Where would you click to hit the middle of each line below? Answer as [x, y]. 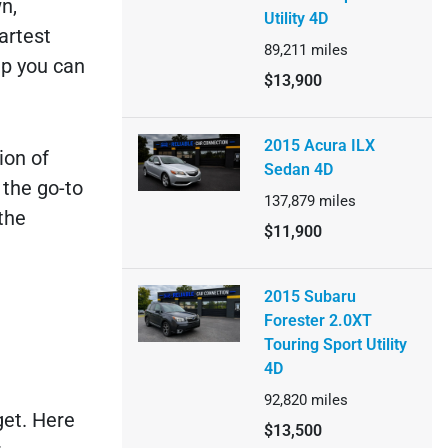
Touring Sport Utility [335, 344]
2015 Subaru [309, 296]
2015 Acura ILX [319, 145]
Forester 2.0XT [317, 320]
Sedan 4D [298, 169]
